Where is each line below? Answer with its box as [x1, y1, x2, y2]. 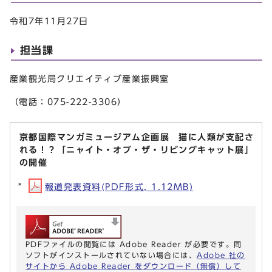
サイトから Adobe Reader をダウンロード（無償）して [25, 262, 242, 270]
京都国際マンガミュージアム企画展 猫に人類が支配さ [19, 132, 254, 141]
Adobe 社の [197, 251, 245, 259]
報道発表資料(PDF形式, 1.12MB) [45, 182, 194, 191]
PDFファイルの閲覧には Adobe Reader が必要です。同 [25, 240, 242, 248]
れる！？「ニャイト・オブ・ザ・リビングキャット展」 [19, 144, 254, 154]
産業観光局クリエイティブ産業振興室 [10, 74, 169, 84]
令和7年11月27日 [10, 16, 89, 26]
